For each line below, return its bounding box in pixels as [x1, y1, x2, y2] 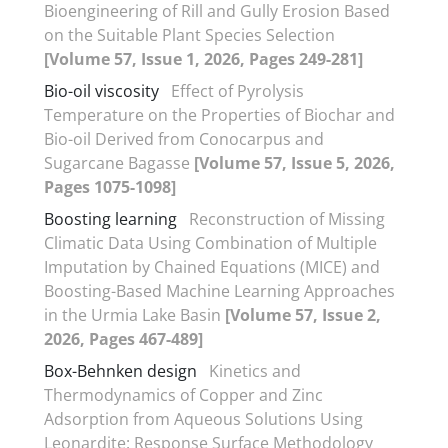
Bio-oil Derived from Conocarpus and [44, 127, 324, 150]
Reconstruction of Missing [189, 207, 385, 230]
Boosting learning [44, 207, 177, 230]
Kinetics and [209, 359, 301, 382]
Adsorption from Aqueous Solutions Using [44, 407, 363, 430]
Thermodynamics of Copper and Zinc [44, 383, 323, 406]
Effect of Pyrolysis [171, 79, 304, 102]
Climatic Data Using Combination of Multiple [44, 231, 377, 254]
